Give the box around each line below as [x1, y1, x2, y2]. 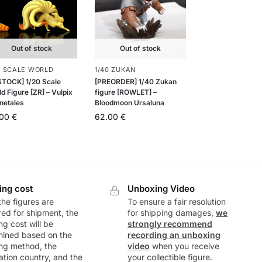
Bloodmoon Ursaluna [94, 98, 164, 107]
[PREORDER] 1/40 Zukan [94, 77, 177, 86]
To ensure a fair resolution [127, 196, 226, 207]
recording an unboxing [127, 230, 221, 240]
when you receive [150, 241, 220, 251]
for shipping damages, [127, 208, 216, 218]
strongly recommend [127, 219, 213, 229]
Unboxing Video [127, 182, 195, 194]
